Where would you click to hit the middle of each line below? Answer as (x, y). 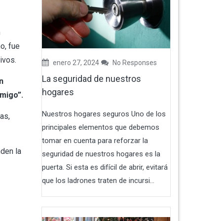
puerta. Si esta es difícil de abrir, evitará (105, 167)
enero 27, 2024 (75, 62)
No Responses (134, 62)
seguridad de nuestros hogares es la (101, 154)
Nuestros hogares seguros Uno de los (104, 114)
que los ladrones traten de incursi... (98, 180)
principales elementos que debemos (100, 127)
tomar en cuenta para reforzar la (95, 140)
